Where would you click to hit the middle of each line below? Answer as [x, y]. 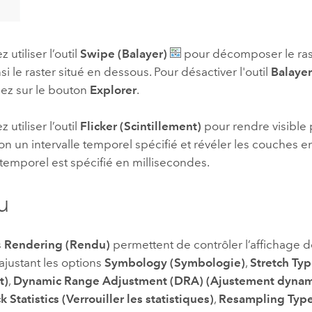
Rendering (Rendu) [57, 244]
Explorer [114, 89]
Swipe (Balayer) [124, 53]
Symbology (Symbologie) [175, 262]
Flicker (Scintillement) [141, 126]
